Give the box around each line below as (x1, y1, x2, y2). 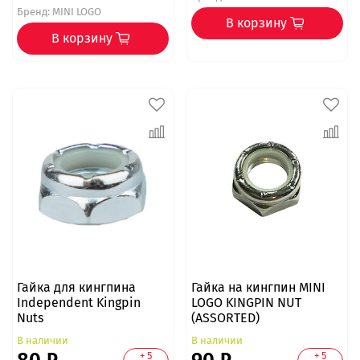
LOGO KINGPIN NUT (190, 294, 301, 310)
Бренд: (16, 6, 50, 18)
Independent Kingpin (16, 294, 141, 310)
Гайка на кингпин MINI (190, 279, 325, 295)
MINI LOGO (49, 6, 101, 18)
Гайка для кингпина (16, 279, 136, 295)
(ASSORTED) (190, 309, 260, 325)
